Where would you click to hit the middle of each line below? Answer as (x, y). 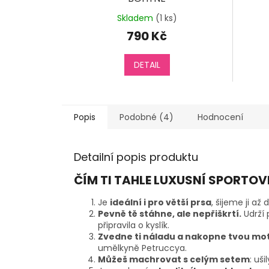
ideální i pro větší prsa (161, 203)
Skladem (136, 18)
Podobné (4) (147, 117)
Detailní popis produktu (136, 157)
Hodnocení (220, 117)
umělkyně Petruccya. (142, 248)
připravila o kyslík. (134, 225)
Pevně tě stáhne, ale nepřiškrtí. (170, 214)
